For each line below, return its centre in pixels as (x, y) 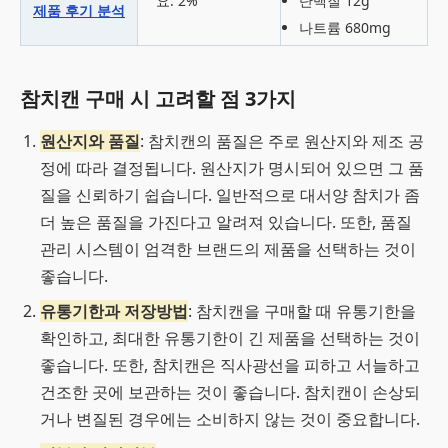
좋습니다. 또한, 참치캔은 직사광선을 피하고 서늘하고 (230, 365)
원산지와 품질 (90, 141)
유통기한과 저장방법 (114, 311)
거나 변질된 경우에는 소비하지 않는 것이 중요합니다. (230, 419)
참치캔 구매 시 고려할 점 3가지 (158, 98)
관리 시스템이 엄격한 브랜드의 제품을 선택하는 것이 (228, 249)
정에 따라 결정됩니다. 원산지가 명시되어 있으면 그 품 (232, 168)
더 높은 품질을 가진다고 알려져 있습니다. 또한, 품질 (226, 222)
